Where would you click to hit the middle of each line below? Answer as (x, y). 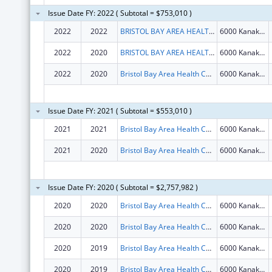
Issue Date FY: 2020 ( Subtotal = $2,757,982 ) (123, 187)
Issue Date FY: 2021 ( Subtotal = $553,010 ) (120, 110)
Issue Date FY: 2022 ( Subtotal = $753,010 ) (120, 13)
